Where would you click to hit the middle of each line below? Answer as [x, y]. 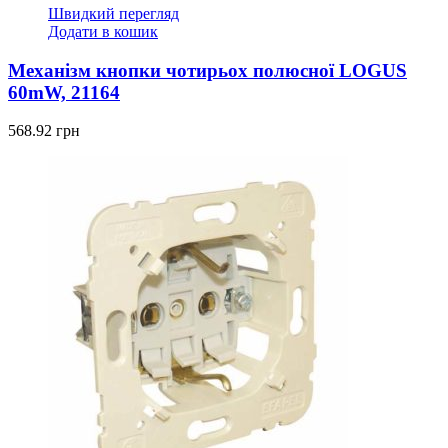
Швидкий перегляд [113, 13]
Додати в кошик [103, 31]
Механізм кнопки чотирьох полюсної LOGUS [207, 70]
